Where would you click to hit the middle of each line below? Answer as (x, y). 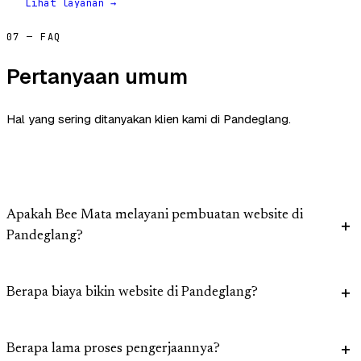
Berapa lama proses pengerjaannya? (113, 350)
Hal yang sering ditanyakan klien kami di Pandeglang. (149, 119)
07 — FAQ (34, 37)
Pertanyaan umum (97, 77)
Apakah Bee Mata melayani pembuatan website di (155, 216)
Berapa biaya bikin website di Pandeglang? (132, 293)
